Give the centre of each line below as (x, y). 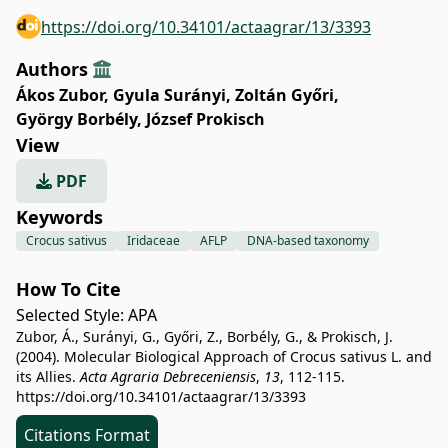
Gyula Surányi (169, 95)
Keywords (59, 217)
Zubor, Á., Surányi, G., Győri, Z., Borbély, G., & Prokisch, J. (204, 336)
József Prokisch (205, 119)
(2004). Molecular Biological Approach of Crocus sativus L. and (224, 356)
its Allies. (48, 376)
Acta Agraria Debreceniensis (168, 376)
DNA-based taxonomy (308, 240)
